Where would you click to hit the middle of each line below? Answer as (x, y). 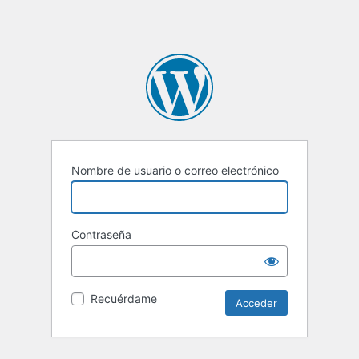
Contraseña (101, 235)
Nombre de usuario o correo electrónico (175, 171)
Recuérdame (124, 299)
